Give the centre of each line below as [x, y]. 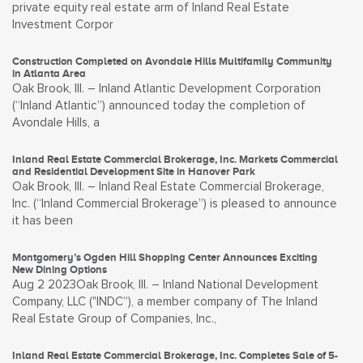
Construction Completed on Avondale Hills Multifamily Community [172, 61]
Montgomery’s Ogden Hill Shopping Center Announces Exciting [165, 257]
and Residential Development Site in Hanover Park [134, 171]
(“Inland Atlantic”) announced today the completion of [159, 106]
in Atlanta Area [49, 73]
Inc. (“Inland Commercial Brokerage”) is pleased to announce [175, 204]
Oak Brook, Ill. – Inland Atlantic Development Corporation [167, 89]
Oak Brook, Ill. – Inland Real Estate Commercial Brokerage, [168, 187]
